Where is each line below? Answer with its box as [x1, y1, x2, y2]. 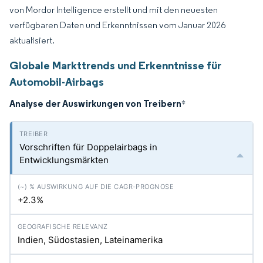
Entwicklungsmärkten [19, 154, 109, 166]
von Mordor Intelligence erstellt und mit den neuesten [9, 4, 218, 15]
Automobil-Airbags [9, 75, 104, 89]
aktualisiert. [9, 35, 55, 46]
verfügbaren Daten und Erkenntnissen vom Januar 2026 [9, 19, 225, 31]
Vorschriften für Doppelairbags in [19, 141, 157, 153]
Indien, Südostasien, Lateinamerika [18, 234, 163, 245]
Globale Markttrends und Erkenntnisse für [9, 58, 221, 72]
